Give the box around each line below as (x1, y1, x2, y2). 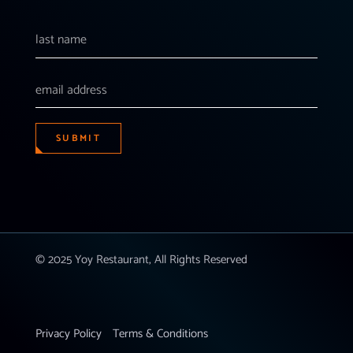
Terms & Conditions (112, 324, 208, 344)
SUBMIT (55, 131, 102, 147)
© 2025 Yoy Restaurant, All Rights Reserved (35, 250, 247, 270)
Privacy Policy (35, 324, 102, 344)
